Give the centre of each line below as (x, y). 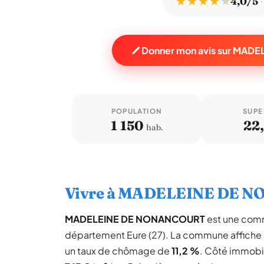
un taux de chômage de (118, 251)
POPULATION (137, 111)
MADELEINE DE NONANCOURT (135, 219)
